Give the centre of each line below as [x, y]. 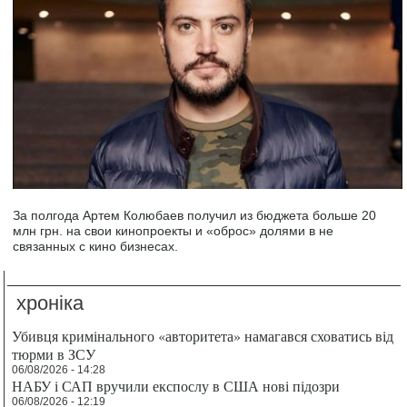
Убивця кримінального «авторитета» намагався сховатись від [203, 335]
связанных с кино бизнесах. [96, 246]
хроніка [50, 303]
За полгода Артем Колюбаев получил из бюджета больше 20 [195, 215]
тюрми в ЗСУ [54, 353]
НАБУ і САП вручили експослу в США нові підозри [176, 385]
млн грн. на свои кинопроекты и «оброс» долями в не [174, 230]
